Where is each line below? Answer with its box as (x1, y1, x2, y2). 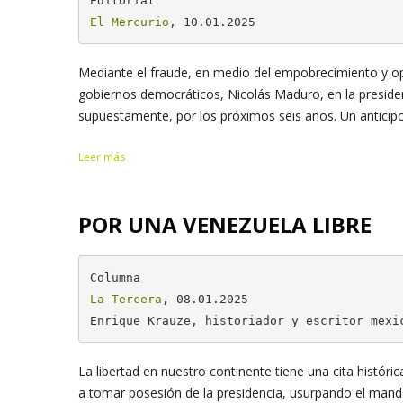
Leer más (78, 149, 125, 166)
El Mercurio (89, 14, 169, 29)
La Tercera (89, 291, 162, 306)
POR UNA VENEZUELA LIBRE (78, 210, 372, 239)
